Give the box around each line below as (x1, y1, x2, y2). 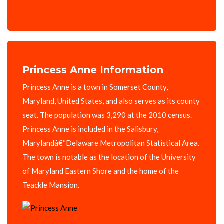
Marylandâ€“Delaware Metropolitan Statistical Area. (22, 138, 199, 148)
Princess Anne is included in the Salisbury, (22, 124, 158, 134)
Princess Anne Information (22, 64, 163, 76)
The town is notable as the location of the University (22, 152, 196, 162)
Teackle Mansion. (22, 180, 79, 190)
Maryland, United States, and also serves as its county (22, 96, 200, 106)
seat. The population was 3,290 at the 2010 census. (22, 110, 192, 120)
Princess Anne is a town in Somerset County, (22, 82, 168, 92)
